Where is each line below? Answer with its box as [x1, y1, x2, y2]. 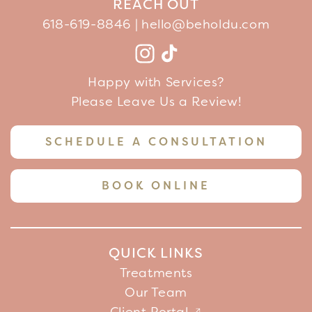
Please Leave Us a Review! [70, 93, 242, 111]
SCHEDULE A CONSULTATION [45, 134, 267, 150]
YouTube [194, 54, 236, 67]
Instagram [143, 54, 196, 67]
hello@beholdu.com [141, 16, 270, 33]
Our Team [125, 284, 187, 302]
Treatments [119, 265, 193, 282]
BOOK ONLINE [102, 178, 210, 194]
